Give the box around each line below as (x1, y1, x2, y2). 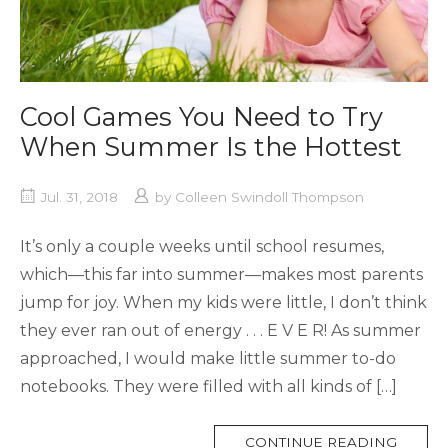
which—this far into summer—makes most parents (20, 265, 423, 284)
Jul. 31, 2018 (41, 189, 118, 205)
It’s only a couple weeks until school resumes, (20, 237, 384, 256)
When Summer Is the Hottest (20, 131, 402, 162)
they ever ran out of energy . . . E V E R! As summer (20, 321, 421, 340)
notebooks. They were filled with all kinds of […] (20, 377, 397, 396)
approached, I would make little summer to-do (20, 349, 396, 368)
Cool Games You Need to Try (20, 101, 383, 132)
